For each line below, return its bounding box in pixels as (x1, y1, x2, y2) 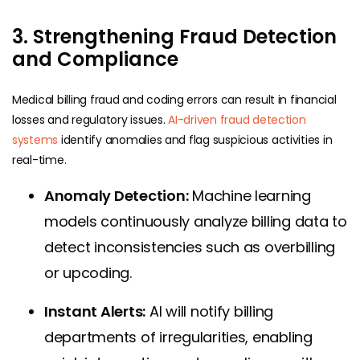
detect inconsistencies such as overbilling (44, 236, 336, 257)
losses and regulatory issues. (12, 111, 169, 128)
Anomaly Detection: (44, 185, 189, 206)
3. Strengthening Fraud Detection (12, 22, 337, 50)
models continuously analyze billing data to (44, 211, 347, 231)
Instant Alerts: (44, 301, 146, 321)
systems (12, 131, 59, 148)
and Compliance (12, 45, 178, 72)
